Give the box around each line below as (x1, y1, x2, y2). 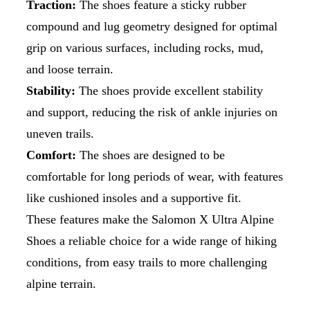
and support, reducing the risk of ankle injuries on (26, 104, 277, 119)
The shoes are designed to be (76, 147, 225, 162)
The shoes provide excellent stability (75, 83, 263, 98)
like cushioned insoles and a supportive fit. (26, 190, 252, 205)
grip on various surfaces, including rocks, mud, (26, 40, 264, 55)
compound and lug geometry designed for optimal (26, 19, 277, 33)
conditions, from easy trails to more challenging (26, 255, 267, 269)
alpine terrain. (26, 276, 96, 291)
